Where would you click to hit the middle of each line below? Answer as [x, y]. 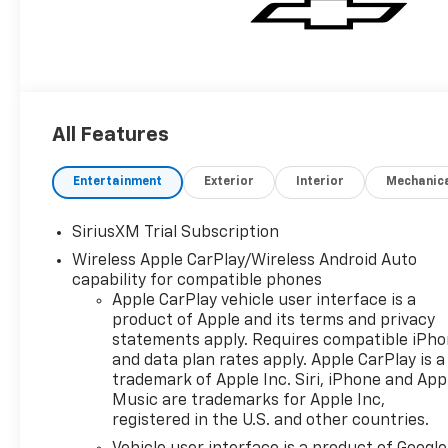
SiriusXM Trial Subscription [176, 233]
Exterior [229, 182]
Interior [320, 182]
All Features [110, 135]
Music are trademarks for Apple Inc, [249, 401]
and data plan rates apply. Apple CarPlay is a [279, 361]
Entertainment [118, 182]
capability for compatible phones [197, 281]
